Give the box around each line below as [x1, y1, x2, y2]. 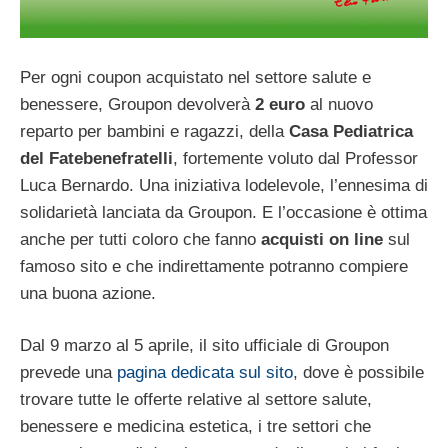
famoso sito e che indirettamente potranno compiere [20, 256, 408, 276]
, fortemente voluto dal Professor [173, 148, 418, 168]
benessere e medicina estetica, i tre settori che [20, 417, 371, 437]
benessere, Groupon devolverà [20, 94, 255, 114]
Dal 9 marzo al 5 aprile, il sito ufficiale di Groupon [20, 336, 389, 356]
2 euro [255, 94, 305, 114]
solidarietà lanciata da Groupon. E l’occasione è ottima [20, 202, 427, 222]
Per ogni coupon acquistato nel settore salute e [20, 67, 371, 87]
